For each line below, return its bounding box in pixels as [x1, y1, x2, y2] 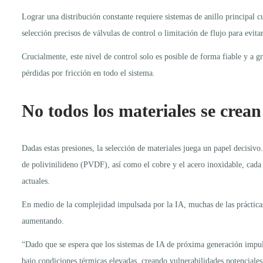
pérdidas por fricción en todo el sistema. [22, 68, 155, 77]
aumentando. [22, 216, 64, 225]
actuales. [22, 176, 50, 186]
